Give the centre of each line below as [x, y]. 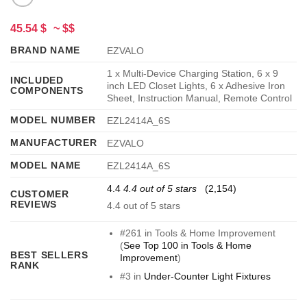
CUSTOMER [40, 194]
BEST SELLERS [49, 255]
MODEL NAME [46, 165]
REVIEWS [34, 205]
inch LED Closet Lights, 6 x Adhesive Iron [196, 86]
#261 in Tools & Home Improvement [197, 233]
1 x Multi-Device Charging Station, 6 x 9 [193, 74]
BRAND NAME [46, 50]
